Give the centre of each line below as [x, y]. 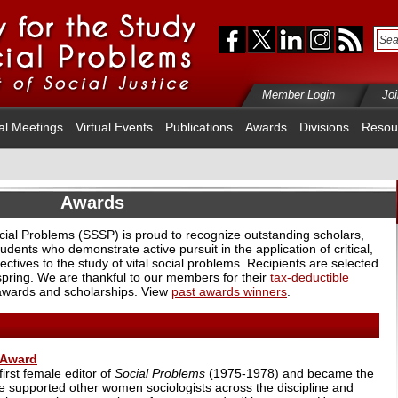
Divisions [324, 127]
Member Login [298, 95]
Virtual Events [114, 127]
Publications [199, 127]
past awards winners [229, 291]
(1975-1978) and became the [290, 373]
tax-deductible [310, 277]
